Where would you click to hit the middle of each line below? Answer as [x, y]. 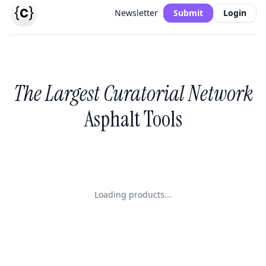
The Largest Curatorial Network [133, 94]
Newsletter [136, 12]
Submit [188, 12]
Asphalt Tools [133, 119]
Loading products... [133, 194]
